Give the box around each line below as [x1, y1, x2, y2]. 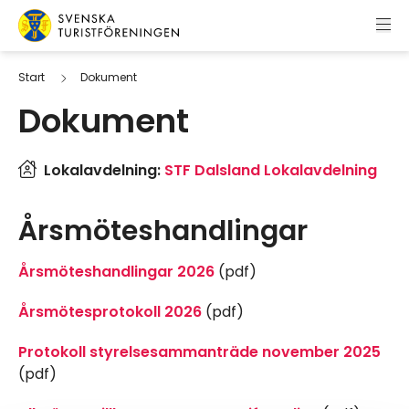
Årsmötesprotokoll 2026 [18, 301, 202, 323]
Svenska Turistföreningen [17, 41, 199, 63]
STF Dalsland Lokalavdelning [164, 160, 377, 182]
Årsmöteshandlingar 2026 [18, 261, 215, 283]
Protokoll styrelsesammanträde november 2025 [18, 341, 381, 363]
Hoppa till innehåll [14, 14, 146, 35]
